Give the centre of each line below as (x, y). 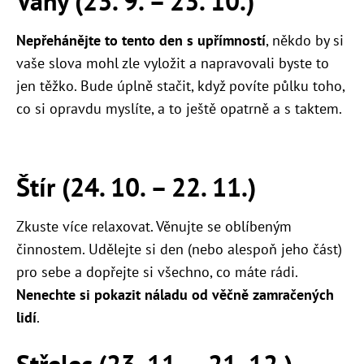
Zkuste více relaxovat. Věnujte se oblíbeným (154, 227)
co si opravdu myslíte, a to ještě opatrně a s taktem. (179, 109)
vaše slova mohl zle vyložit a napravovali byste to (173, 63)
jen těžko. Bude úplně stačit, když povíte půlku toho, (180, 86)
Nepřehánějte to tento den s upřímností (141, 41)
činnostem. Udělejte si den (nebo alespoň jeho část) (179, 249)
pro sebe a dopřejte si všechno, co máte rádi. (157, 272)
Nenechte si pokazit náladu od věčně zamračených (175, 295)
